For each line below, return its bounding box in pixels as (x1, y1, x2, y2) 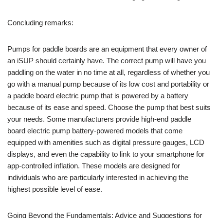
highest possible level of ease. (7, 184, 102, 193)
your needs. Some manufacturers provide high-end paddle (7, 114, 191, 123)
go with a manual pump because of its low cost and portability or (7, 79, 209, 88)
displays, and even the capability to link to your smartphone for (7, 149, 204, 158)
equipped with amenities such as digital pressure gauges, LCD (7, 138, 204, 146)
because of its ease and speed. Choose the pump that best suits (7, 103, 211, 111)
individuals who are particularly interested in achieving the (7, 173, 188, 182)
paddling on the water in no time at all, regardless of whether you (7, 68, 210, 76)
